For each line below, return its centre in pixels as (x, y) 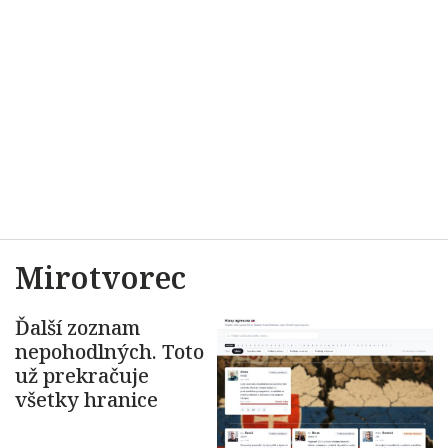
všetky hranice (86, 399)
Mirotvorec (100, 277)
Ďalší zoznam (77, 327)
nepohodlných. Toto (109, 351)
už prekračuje (82, 375)
